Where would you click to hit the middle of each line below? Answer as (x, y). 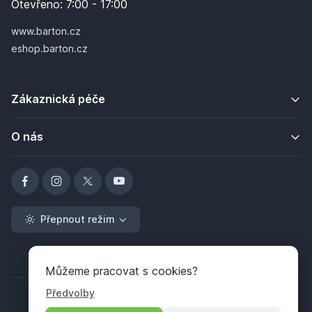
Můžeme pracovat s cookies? (121, 271)
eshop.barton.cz (49, 48)
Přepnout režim (78, 219)
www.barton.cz (46, 31)
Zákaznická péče (58, 99)
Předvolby (70, 293)
